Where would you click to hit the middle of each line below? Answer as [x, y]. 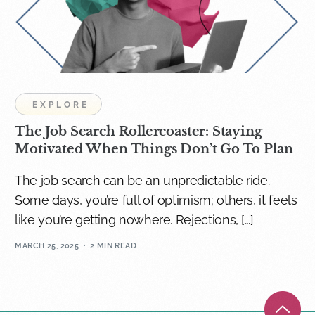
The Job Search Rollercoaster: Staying [139, 132]
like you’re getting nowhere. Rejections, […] [134, 220]
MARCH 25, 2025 [47, 245]
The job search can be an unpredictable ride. [142, 181]
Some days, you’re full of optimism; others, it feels [156, 200]
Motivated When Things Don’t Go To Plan [154, 149]
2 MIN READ [113, 245]
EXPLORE [61, 105]
